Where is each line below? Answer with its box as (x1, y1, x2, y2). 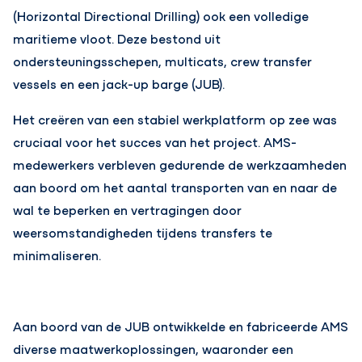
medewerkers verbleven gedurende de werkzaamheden (13, 155, 347, 173)
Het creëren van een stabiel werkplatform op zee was (13, 110, 338, 128)
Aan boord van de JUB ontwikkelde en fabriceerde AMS (13, 317, 349, 335)
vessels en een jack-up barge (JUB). (13, 74, 225, 92)
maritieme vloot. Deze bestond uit (13, 29, 221, 47)
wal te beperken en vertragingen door (13, 200, 242, 218)
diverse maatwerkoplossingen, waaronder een (13, 339, 294, 357)
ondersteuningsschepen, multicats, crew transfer (13, 52, 313, 69)
